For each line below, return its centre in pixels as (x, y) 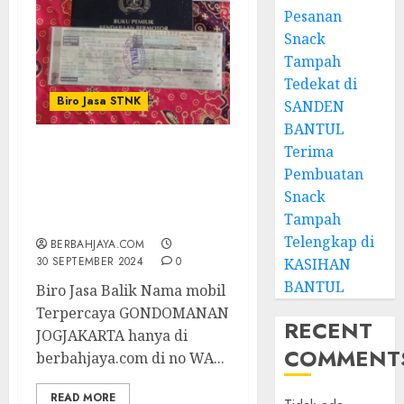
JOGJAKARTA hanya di (112, 335)
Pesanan (313, 16)
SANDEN (315, 106)
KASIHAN (318, 264)
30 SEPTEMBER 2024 (90, 262)
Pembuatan (324, 174)
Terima (309, 151)
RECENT (329, 331)
